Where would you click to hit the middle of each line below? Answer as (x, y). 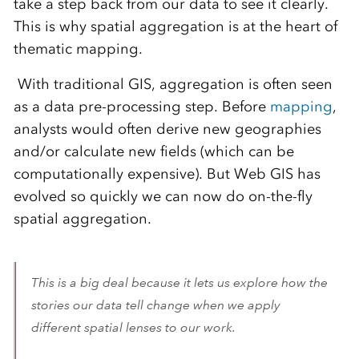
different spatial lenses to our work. (136, 327)
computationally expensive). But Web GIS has (167, 174)
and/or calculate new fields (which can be (153, 151)
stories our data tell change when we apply (155, 305)
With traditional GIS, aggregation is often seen (175, 84)
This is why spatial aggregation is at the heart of (175, 26)
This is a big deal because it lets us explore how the (179, 282)
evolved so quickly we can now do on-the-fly (163, 196)
